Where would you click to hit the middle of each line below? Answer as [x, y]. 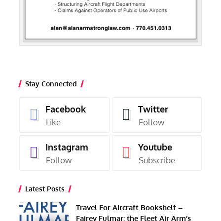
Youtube [155, 147]
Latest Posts [45, 188]
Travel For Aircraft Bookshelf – [129, 207]
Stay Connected [51, 83]
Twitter [153, 109]
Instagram [67, 147]
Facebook [66, 109]
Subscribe [157, 160]
